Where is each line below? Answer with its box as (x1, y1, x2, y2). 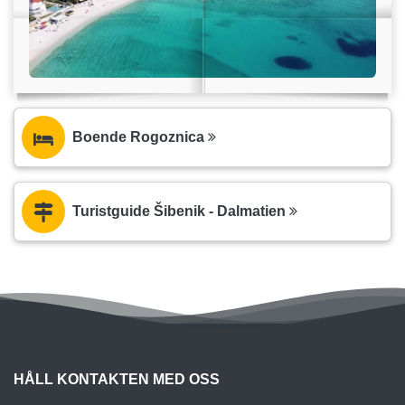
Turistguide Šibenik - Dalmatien (72, 202, 289, 219)
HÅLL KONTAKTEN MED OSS (14, 371, 220, 387)
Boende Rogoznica (72, 128, 208, 145)
